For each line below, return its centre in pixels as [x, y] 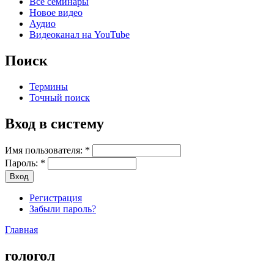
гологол [30, 255]
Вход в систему [54, 124]
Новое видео [56, 13]
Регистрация [56, 198]
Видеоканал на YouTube [80, 35]
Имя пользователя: [45, 150]
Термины [49, 87]
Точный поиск [60, 98]
